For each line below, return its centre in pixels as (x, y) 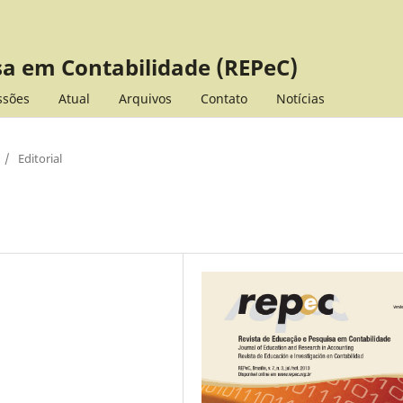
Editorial (40, 158)
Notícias (300, 98)
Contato (224, 98)
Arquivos (145, 98)
